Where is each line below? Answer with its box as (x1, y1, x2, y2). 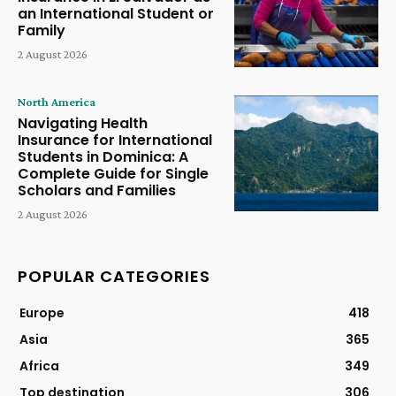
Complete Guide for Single (18, 164, 209, 185)
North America (18, 95, 95, 110)
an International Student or (18, 3, 214, 24)
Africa (19, 357, 59, 376)
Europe (19, 304, 65, 323)
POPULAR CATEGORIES (18, 265, 210, 288)
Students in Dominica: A (18, 147, 188, 168)
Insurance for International (18, 130, 212, 151)
